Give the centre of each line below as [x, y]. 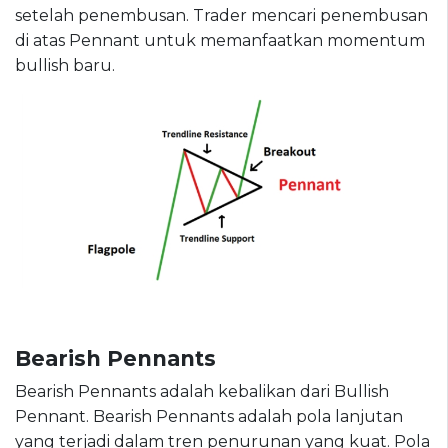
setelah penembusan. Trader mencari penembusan [221, 16]
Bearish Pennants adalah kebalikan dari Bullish [202, 391]
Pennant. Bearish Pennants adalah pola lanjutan [209, 416]
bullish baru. [65, 66]
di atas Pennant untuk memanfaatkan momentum [220, 41]
